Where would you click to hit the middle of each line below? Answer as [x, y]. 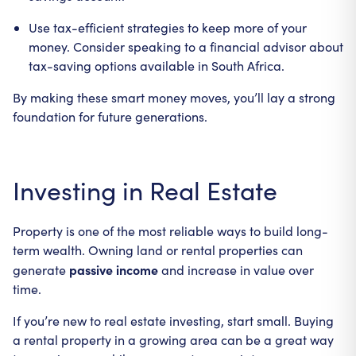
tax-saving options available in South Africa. [157, 66]
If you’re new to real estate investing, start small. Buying [173, 321]
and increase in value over [236, 270]
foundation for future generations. [110, 116]
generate [41, 270]
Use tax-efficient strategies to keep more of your [168, 27]
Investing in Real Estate [145, 190]
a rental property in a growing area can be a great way [173, 340]
